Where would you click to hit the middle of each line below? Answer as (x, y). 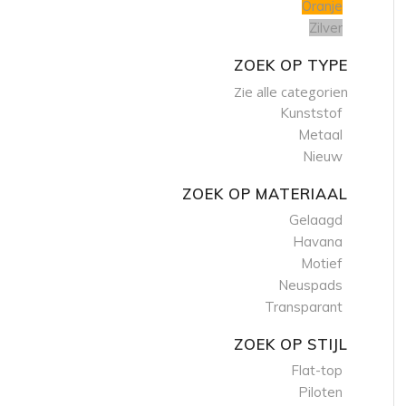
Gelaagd (316, 220)
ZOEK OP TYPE (291, 65)
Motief (322, 263)
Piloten (321, 392)
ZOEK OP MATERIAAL (266, 193)
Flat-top (317, 370)
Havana (318, 242)
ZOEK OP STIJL (291, 344)
